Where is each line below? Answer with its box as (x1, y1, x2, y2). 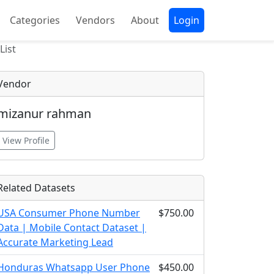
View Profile (2, 135, 50, 146)
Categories (10, 13, 60, 27)
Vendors (76, 13, 115, 27)
